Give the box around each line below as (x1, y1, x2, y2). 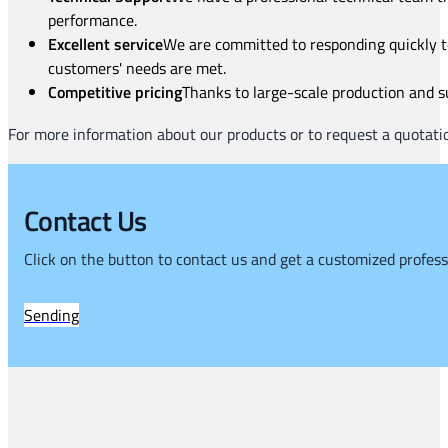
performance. (48, 7, 137, 32)
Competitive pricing (48, 79, 182, 104)
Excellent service (48, 31, 163, 56)
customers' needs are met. (48, 55, 226, 80)
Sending (24, 302, 79, 327)
